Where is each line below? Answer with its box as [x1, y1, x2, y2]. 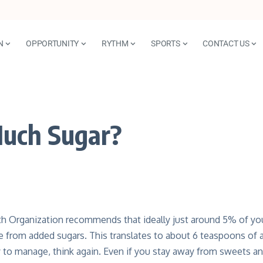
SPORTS [151, 38, 180, 48]
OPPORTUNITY [26, 38, 79, 48]
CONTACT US [203, 38, 249, 48]
